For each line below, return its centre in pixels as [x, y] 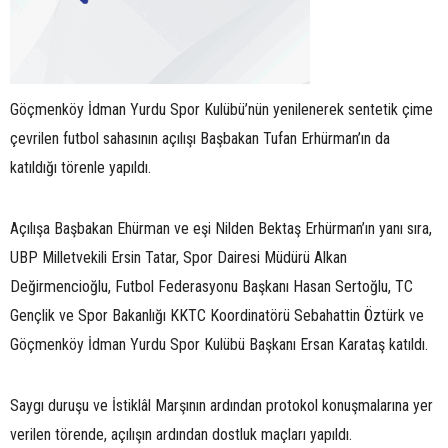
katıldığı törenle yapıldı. [80, 167]
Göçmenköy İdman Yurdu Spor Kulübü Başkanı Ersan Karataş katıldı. [219, 344]
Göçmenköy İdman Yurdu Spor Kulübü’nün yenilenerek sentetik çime [221, 109]
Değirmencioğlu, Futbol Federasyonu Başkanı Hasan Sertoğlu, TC [211, 286]
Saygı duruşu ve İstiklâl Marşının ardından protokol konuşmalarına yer [221, 405]
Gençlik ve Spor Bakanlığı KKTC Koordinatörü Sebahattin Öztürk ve [217, 315]
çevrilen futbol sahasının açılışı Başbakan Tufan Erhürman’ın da [200, 138]
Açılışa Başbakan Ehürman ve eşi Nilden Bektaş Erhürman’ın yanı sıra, [221, 228]
